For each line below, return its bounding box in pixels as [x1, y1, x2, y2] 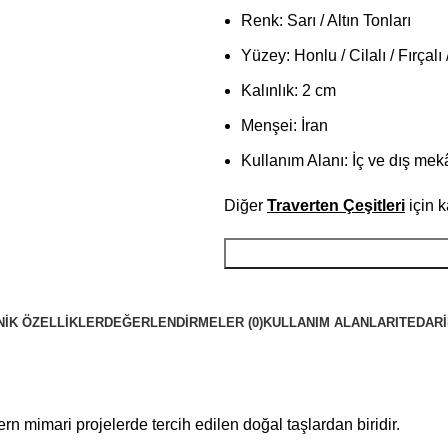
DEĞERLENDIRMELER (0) [103, 315, 263, 330]
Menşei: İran [241, 117, 328, 134]
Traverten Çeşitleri [267, 197, 405, 214]
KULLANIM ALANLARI [262, 315, 399, 330]
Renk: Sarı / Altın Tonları [241, 12, 411, 29]
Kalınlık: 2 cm [241, 82, 336, 99]
